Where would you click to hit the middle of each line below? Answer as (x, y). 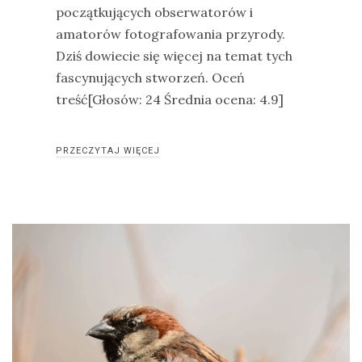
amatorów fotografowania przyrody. (170, 34)
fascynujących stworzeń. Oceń (150, 78)
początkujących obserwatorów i (154, 12)
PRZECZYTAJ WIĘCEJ (108, 151)
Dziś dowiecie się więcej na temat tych (174, 56)
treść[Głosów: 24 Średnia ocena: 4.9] (170, 99)
